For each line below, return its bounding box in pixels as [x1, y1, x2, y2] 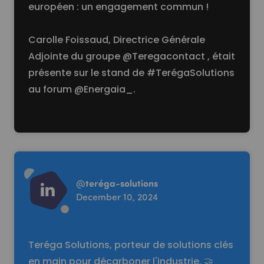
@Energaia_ [74, 82, 133, 96]
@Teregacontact [123, 49, 205, 63]
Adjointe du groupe [28, 49, 123, 63]
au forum [28, 82, 74, 96]
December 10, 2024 [76, 190, 158, 203]
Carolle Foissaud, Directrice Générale [28, 33, 205, 47]
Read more [14, 150, 66, 163]
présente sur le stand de [28, 66, 147, 80]
